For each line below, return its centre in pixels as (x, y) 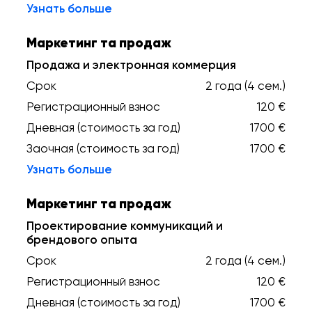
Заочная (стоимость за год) (103, 148)
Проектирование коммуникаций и (125, 226)
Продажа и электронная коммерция (131, 65)
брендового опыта (82, 240)
